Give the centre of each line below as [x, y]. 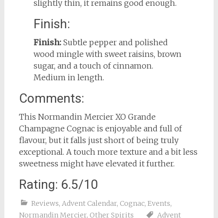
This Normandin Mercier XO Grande [87, 117]
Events [159, 203]
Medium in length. [69, 77]
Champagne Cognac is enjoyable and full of [100, 128]
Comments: [51, 98]
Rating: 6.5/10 [58, 184]
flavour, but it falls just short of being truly [99, 140]
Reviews [45, 203]
